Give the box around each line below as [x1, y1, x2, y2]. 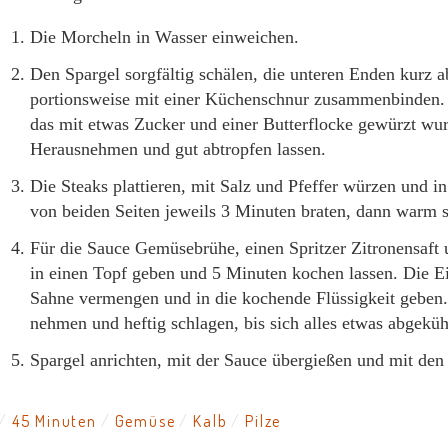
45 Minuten [11, 411, 97, 431]
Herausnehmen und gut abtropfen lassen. [30, 139, 326, 159]
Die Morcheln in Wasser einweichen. [30, 27, 299, 47]
